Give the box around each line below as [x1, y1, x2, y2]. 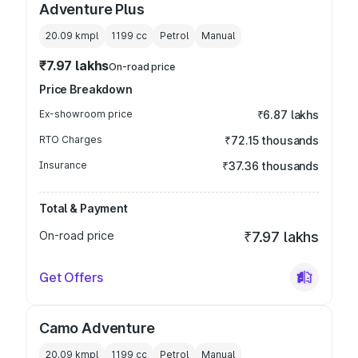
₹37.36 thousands [222, 159, 319, 173]
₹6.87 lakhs [257, 108, 319, 121]
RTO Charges [39, 133, 102, 145]
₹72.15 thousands [225, 133, 319, 147]
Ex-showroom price [39, 108, 133, 120]
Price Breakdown [39, 82, 133, 96]
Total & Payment [39, 201, 128, 215]
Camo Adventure [39, 320, 155, 336]
